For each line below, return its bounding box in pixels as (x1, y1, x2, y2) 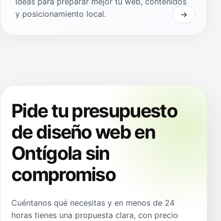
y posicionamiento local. (15, 8, 106, 19)
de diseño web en (11, 120, 155, 143)
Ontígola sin (11, 142, 110, 164)
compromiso (11, 163, 116, 185)
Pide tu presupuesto (11, 99, 177, 122)
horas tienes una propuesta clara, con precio (11, 210, 178, 220)
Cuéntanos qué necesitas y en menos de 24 (11, 197, 175, 208)
